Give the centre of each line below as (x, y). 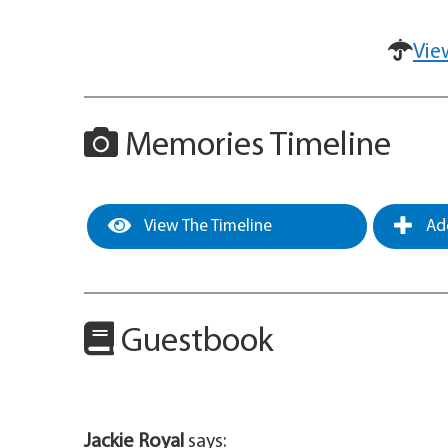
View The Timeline (206, 227)
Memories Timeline (254, 147)
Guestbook (194, 343)
